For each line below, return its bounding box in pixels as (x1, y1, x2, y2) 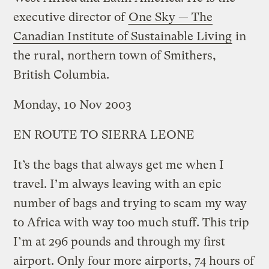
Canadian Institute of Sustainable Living (13, 29, 232, 43)
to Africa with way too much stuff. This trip (13, 215, 250, 229)
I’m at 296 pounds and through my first (13, 234, 226, 249)
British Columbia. (13, 67, 110, 82)
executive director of (13, 10, 128, 24)
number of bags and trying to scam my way (13, 196, 247, 210)
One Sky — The (128, 10, 213, 24)
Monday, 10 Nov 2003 (13, 97, 132, 112)
